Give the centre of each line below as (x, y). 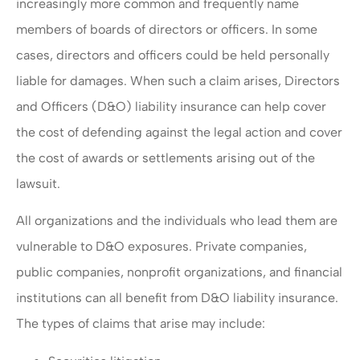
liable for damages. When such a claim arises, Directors (178, 81)
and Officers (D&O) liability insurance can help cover (171, 107)
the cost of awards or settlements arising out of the (166, 158)
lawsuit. (38, 184)
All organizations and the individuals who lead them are (177, 221)
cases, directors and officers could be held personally (173, 55)
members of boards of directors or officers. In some (167, 30)
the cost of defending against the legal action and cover (179, 133)
